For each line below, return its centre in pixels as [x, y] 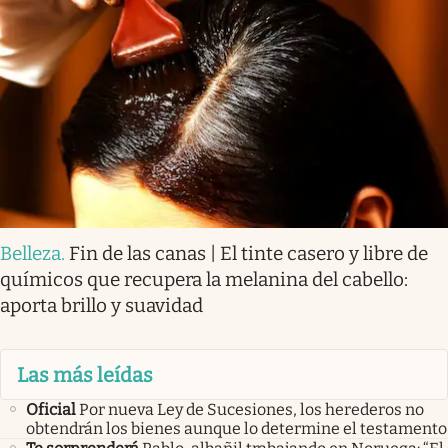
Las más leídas [85, 374]
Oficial [51, 409]
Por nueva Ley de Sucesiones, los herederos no [251, 409]
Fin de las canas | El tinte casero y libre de [248, 254]
